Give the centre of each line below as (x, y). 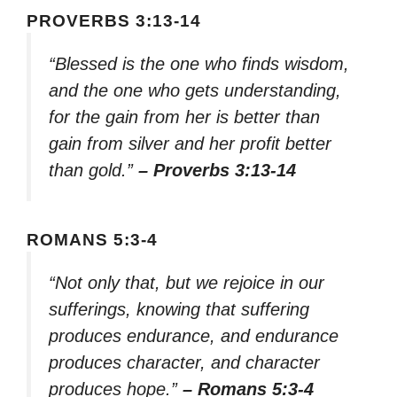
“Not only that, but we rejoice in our (187, 282)
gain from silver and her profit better (190, 143)
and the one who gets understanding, (195, 90)
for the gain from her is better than (184, 117)
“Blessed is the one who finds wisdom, (199, 63)
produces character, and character (184, 362)
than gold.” (93, 170)
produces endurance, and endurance (194, 335)
